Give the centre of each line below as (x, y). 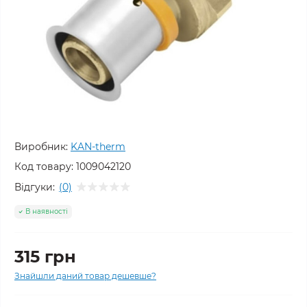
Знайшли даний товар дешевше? (85, 276)
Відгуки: (35, 187)
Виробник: (41, 147)
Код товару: (44, 167)
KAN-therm (98, 147)
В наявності (47, 211)
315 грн (45, 257)
